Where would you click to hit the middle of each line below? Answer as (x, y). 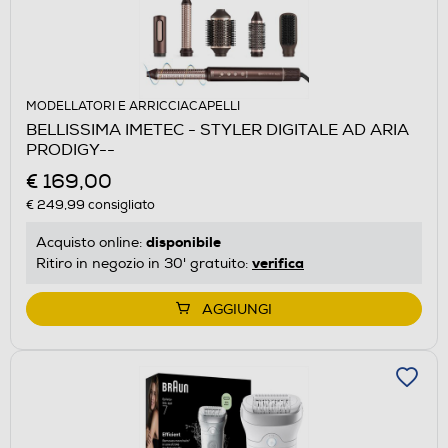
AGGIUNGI (237, 309)
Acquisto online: (91, 242)
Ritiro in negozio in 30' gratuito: (144, 263)
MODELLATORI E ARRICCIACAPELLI (133, 106)
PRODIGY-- (70, 149)
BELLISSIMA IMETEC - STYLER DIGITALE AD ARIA (217, 129)
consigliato (120, 204)
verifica (278, 262)
